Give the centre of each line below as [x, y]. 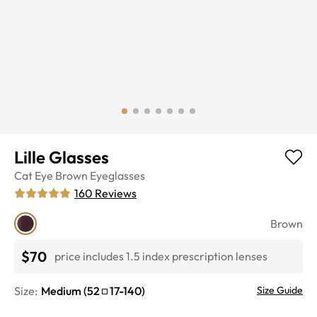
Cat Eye [34, 175]
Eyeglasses [117, 175]
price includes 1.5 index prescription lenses [161, 257]
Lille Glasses [62, 157]
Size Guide [280, 290]
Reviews [116, 193]
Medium [61, 290]
